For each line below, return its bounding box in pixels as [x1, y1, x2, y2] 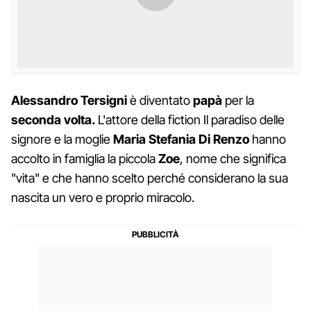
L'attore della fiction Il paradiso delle [95, 112, 285, 127]
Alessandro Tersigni [11, 92, 127, 108]
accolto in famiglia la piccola [11, 151, 158, 166]
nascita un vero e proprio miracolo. [11, 190, 194, 205]
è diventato [127, 92, 193, 108]
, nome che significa [180, 151, 286, 166]
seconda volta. [11, 112, 95, 127]
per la [222, 92, 254, 108]
